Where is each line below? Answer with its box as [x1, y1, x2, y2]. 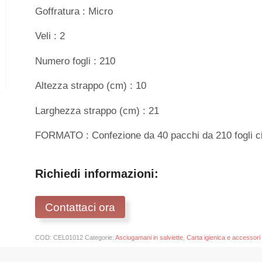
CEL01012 [53, 233, 84, 241]
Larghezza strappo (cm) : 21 [35, 105, 160, 116]
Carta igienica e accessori [187, 233, 261, 241]
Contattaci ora [45, 201, 116, 213]
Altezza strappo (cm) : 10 [35, 80, 147, 92]
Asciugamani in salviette [115, 233, 184, 241]
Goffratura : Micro [35, 5, 113, 17]
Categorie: [85, 233, 116, 241]
